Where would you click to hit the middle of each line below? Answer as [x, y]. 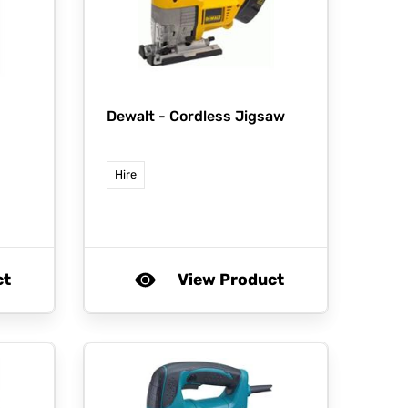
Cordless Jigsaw [227, 117]
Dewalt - [138, 117]
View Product [230, 280]
